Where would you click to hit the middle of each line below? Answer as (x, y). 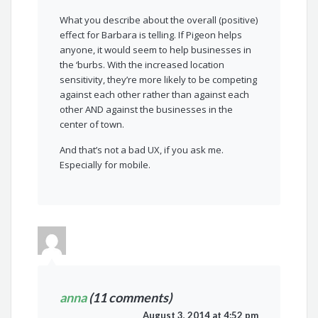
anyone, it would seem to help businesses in (156, 50)
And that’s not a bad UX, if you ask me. (142, 150)
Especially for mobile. (105, 165)
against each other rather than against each (155, 95)
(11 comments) (130, 298)
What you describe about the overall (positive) (159, 20)
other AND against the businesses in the (147, 110)
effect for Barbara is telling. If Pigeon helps (151, 35)
